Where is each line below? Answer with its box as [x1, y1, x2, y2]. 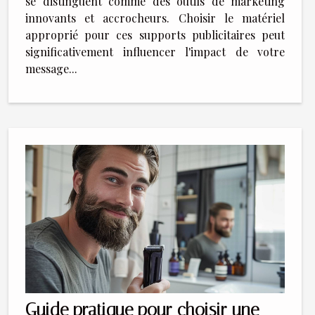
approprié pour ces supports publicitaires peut [25, 27, 285, 43]
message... [25, 61, 77, 77]
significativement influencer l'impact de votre [25, 44, 285, 60]
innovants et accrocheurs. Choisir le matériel [25, 11, 285, 26]
